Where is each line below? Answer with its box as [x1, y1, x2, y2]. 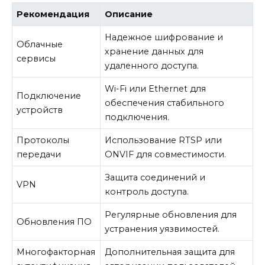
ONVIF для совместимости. [105, 148, 227, 160]
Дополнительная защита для [105, 246, 235, 257]
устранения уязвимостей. [105, 223, 220, 234]
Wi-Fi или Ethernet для [105, 83, 206, 94]
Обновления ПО [17, 216, 92, 227]
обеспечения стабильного [105, 97, 225, 108]
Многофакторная [17, 246, 96, 257]
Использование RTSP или [105, 134, 222, 146]
